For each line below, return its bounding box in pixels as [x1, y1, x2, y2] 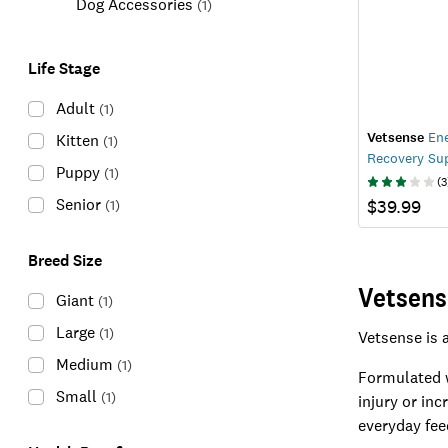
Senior [56, 194, 101, 215]
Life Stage [28, 58, 100, 79]
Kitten [56, 130, 99, 151]
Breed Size [28, 250, 102, 271]
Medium [56, 354, 113, 375]
